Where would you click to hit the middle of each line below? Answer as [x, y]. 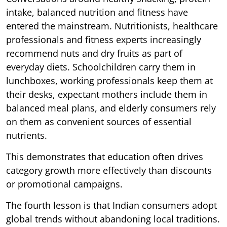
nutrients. [27, 136]
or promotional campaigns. [64, 184]
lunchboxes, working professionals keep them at [109, 81]
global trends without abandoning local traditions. [113, 219]
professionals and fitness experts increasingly [104, 40]
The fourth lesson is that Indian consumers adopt [111, 205]
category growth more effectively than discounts [109, 171]
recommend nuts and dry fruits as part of [94, 53]
